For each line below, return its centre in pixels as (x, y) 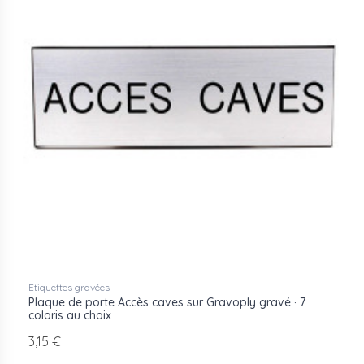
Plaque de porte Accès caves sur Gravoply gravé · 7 (167, 303)
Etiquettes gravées (69, 288)
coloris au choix (70, 316)
